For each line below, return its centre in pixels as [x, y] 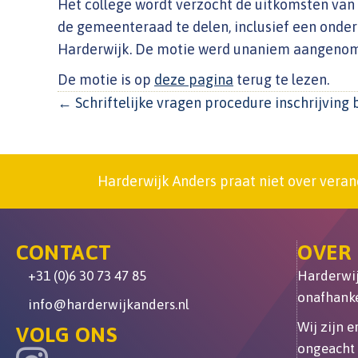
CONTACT [64, 253]
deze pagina [194, 80]
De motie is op [106, 80]
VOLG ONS [66, 335]
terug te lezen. [281, 80]
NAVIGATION [161, 153]
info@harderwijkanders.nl [109, 304]
